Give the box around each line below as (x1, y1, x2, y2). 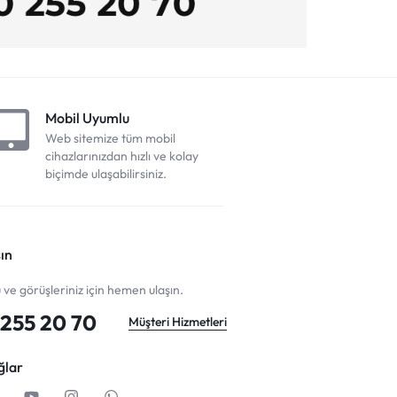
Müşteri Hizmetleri (128, 314, 227, 331)
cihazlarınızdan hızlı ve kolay (45, 147, 198, 164)
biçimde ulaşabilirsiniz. (45, 165, 167, 182)
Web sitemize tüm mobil (45, 129, 175, 146)
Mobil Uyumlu (45, 108, 129, 127)
